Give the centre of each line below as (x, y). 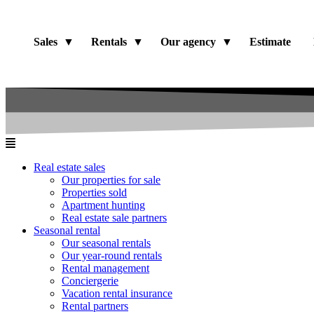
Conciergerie (90, 280)
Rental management (105, 268)
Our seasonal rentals (106, 243)
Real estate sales (69, 167)
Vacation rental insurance (117, 293)
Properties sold (94, 192)
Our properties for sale (111, 179)
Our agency (188, 41)
